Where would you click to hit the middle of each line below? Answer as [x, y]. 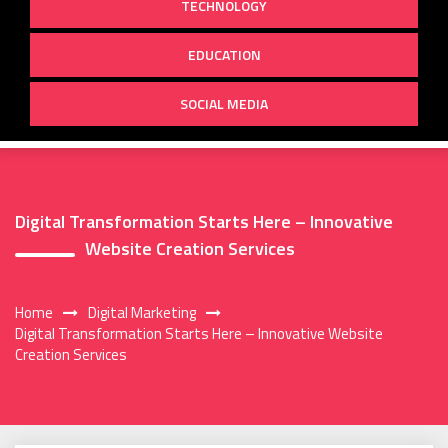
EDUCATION [224, 54]
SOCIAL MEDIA [224, 103]
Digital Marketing [142, 313]
